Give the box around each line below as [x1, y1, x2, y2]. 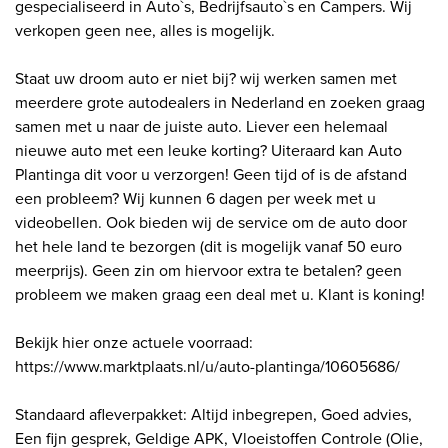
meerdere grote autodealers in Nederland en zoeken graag [15, 91, 425, 115]
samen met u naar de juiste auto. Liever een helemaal [15, 115, 388, 139]
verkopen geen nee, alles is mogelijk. [15, 19, 279, 43]
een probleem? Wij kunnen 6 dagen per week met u [15, 187, 376, 211]
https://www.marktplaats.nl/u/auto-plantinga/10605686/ [15, 355, 400, 379]
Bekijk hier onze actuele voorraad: [15, 331, 253, 355]
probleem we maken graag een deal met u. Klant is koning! [15, 283, 425, 307]
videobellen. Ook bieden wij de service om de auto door [15, 211, 407, 235]
